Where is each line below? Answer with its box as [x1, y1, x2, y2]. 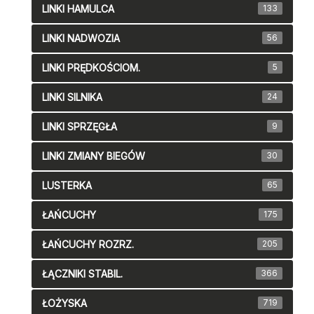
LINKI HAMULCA [42, 3, 114, 15]
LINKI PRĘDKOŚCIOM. [42, 62, 140, 74]
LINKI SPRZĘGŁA [42, 121, 117, 133]
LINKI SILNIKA [42, 91, 102, 104]
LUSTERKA [42, 179, 92, 192]
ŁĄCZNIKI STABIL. [42, 268, 123, 280]
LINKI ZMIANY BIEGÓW [42, 150, 145, 163]
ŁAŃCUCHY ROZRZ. [42, 238, 134, 251]
